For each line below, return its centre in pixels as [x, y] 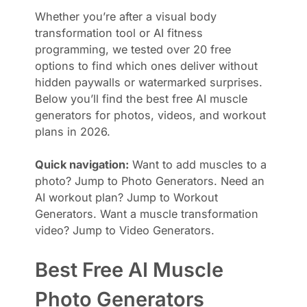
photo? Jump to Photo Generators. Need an [150, 181]
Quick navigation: [82, 164]
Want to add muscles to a [198, 164]
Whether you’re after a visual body [126, 16]
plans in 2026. [73, 131]
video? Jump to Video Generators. [125, 230]
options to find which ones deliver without [147, 65]
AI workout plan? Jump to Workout [127, 197]
